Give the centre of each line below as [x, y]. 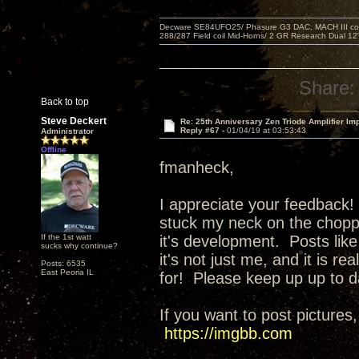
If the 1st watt [66, 237]
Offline [54, 149]
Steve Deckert [74, 121]
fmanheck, [197, 167]
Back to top [65, 102]
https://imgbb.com [228, 333]
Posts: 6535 [63, 263]
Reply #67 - [203, 130]
